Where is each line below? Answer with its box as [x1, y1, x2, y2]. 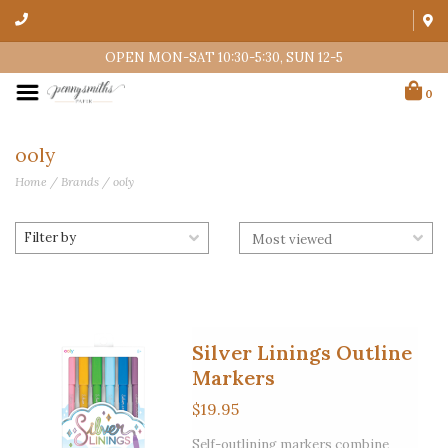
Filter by [24, 229, 76, 246]
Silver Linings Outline [191, 340, 412, 365]
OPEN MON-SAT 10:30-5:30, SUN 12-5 [105, 49, 343, 66]
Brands [61, 174, 99, 189]
